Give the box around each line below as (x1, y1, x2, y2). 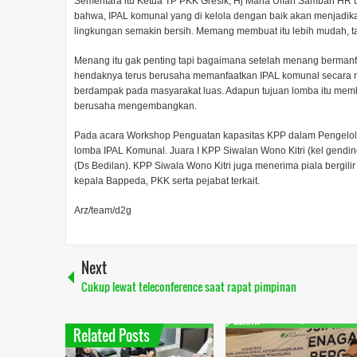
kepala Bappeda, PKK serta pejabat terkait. (74, 175, 260, 186)
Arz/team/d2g (74, 205, 131, 216)
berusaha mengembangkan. (74, 100, 197, 112)
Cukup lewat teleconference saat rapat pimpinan (81, 278, 296, 295)
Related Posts (73, 325, 150, 346)
